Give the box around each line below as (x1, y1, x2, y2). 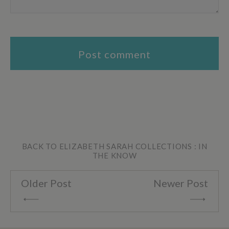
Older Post (21, 177, 72, 190)
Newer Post (153, 177, 208, 190)
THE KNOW (92, 151, 137, 161)
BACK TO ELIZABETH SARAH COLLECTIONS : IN (21, 142, 208, 151)
